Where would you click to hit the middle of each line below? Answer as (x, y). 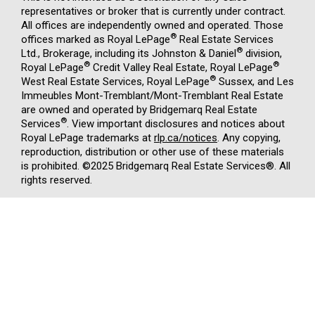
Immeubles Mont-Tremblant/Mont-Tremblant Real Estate (152, 95)
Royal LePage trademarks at (88, 137)
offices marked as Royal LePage (96, 39)
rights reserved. (57, 180)
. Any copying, (249, 137)
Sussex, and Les (255, 81)
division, (262, 53)
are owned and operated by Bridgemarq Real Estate (139, 109)
